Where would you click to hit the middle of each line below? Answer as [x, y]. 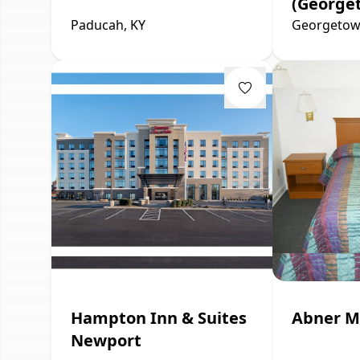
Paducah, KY [108, 25]
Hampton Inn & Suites [159, 317]
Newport [106, 340]
